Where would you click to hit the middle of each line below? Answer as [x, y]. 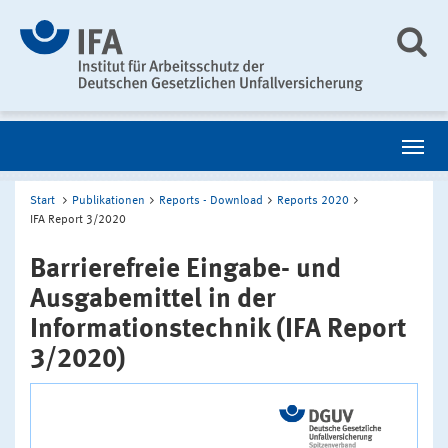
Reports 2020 [313, 200]
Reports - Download [211, 200]
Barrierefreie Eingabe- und [185, 269]
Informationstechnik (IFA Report [218, 329]
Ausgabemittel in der [153, 299]
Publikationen [108, 200]
